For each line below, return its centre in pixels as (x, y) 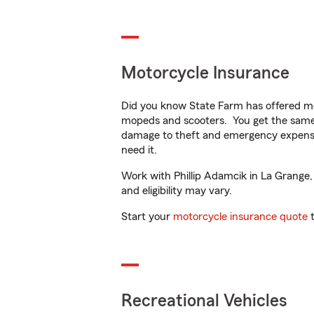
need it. (141, 150)
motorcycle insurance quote (240, 217)
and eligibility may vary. (177, 191)
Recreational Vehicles (204, 301)
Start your (147, 217)
